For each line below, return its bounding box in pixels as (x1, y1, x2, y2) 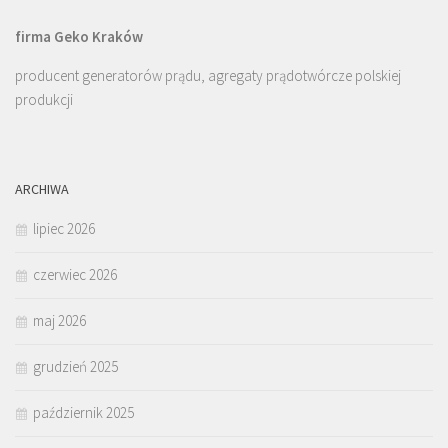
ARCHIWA (15, 180, 69, 199)
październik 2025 (33, 403, 134, 423)
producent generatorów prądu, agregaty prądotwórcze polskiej (15, 66, 401, 86)
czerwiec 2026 (33, 265, 117, 285)
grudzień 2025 (33, 357, 118, 377)
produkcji (15, 90, 73, 110)
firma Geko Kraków (15, 27, 143, 47)
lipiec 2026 (33, 219, 95, 239)
